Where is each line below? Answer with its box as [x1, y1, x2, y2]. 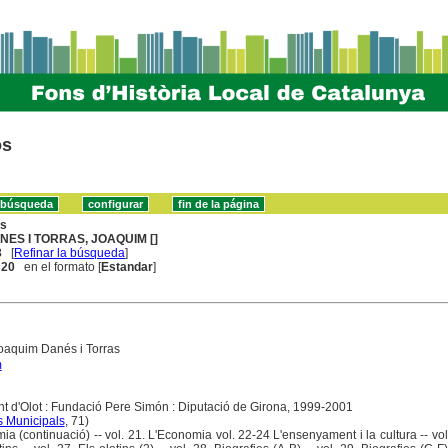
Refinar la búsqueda [14, 245, 126, 260]
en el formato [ [15, 259, 102, 274]
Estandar [101, 259, 154, 274]
